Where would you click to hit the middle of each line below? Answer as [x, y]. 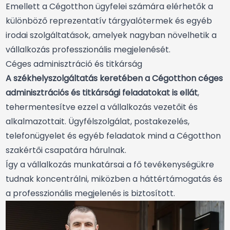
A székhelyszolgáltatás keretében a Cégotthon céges [114, 79]
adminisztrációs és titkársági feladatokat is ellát [102, 93]
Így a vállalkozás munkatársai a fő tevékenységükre [110, 165]
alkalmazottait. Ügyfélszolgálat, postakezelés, [98, 122]
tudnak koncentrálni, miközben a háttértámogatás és [114, 179]
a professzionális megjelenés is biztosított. [90, 194]
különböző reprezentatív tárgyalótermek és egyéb [109, 21]
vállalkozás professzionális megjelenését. [88, 50]
